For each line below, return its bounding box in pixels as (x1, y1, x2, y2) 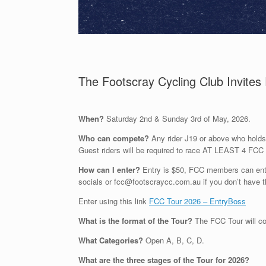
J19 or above (185, 132, 229, 144)
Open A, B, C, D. (145, 234, 204, 246)
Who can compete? (78, 132, 149, 144)
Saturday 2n (104, 112, 148, 124)
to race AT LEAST (174, 144, 242, 156)
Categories (99, 234, 138, 246)
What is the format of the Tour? (78, 214, 195, 226)
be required (136, 144, 174, 156)
